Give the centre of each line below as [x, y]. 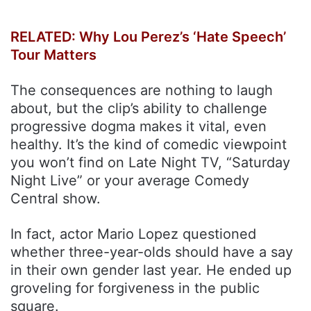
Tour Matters [53, 54]
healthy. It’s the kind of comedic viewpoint [149, 144]
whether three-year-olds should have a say [152, 252]
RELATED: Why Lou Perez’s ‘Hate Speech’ [148, 36]
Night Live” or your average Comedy [130, 180]
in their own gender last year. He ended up [151, 270]
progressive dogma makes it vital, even [138, 126]
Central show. [56, 198]
